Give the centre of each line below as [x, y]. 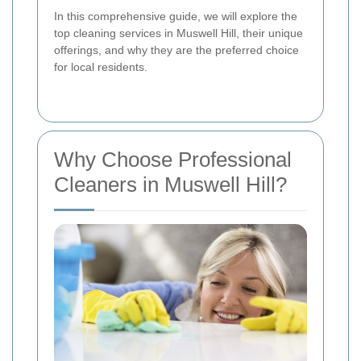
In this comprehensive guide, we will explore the [176, 16]
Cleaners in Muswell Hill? [170, 184]
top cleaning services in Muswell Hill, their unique [178, 33]
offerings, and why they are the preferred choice [176, 50]
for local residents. [101, 66]
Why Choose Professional [173, 159]
